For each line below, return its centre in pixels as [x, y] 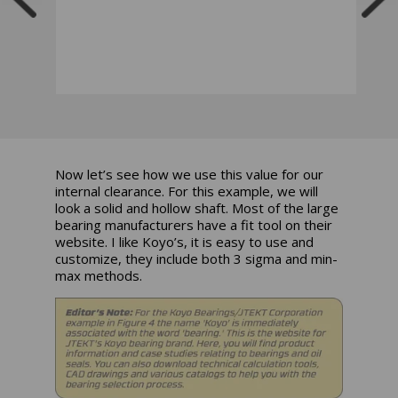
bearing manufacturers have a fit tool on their [194, 225]
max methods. [99, 276]
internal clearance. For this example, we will [187, 191]
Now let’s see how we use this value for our [190, 175]
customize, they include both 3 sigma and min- [197, 259]
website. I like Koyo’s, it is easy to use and [185, 242]
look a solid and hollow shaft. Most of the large [197, 208]
